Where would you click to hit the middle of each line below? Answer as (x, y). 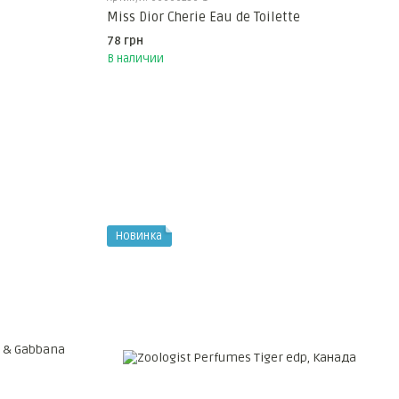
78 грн (125, 41)
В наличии (135, 58)
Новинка (138, 236)
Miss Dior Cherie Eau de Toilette (203, 16)
